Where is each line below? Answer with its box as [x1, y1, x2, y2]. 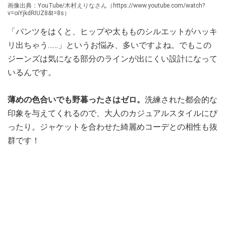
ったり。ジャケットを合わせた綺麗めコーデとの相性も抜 [8, 122, 217, 132]
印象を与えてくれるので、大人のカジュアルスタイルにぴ [8, 108, 217, 118]
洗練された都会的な [145, 94, 217, 104]
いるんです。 [8, 67, 58, 77]
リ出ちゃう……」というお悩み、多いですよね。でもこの [8, 40, 211, 50]
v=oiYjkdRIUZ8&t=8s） [8, 9, 70, 17]
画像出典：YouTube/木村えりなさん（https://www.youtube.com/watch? [8, 2, 205, 9]
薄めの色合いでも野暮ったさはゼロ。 [8, 94, 145, 104]
